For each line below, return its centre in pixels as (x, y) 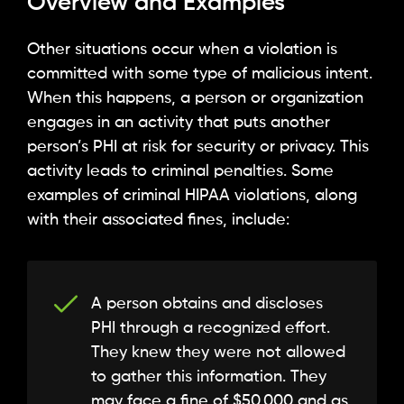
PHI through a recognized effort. (211, 329)
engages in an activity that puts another (179, 122)
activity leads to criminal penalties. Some (180, 171)
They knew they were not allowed (218, 353)
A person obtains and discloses (207, 304)
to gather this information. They (209, 377)
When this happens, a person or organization (195, 98)
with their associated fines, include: (158, 220)
